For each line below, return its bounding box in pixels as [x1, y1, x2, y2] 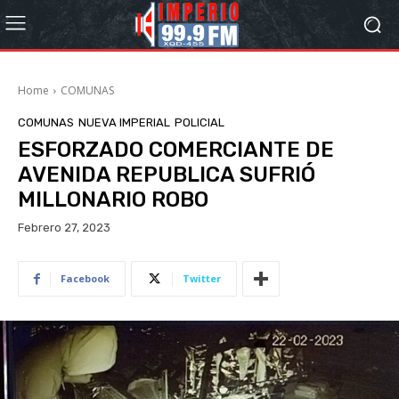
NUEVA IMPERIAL [78, 116, 170, 129]
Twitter [183, 272, 221, 286]
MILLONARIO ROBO [18, 187, 208, 212]
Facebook [61, 272, 110, 286]
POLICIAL [175, 116, 224, 129]
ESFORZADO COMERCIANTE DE [18, 137, 334, 162]
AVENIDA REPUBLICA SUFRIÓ [18, 162, 315, 187]
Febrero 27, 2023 [18, 221, 110, 235]
